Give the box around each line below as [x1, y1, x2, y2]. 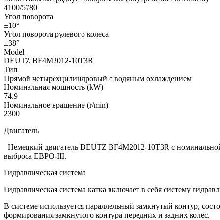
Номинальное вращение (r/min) [4, 100, 108, 109]
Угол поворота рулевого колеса [4, 29, 109, 38]
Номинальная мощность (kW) [4, 82, 103, 91]
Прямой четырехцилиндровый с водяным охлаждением [4, 74, 192, 82]
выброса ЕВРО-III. [4, 151, 66, 160]
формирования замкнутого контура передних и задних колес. [4, 210, 210, 219]
